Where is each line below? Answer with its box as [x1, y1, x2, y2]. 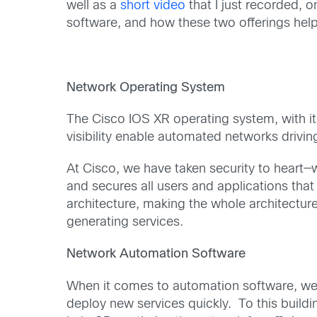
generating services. [67, 217, 184, 229]
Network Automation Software [67, 248, 246, 261]
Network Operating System [67, 81, 226, 94]
